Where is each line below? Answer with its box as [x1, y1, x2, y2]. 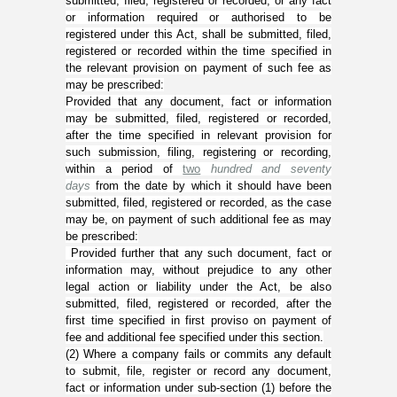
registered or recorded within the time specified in [66, 44, 331, 58]
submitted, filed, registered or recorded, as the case [66, 196, 331, 209]
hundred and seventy [210, 162, 332, 175]
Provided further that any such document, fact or [66, 246, 331, 260]
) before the [271, 381, 331, 394]
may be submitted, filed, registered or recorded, [66, 112, 331, 125]
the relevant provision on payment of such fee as [66, 61, 331, 74]
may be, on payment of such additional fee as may [66, 213, 331, 226]
